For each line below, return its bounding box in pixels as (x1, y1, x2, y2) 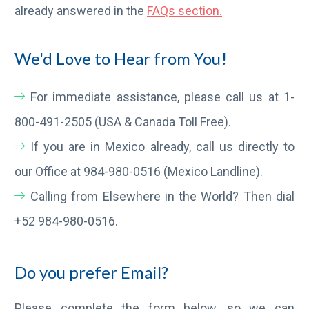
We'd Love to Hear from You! (14, 48, 227, 68)
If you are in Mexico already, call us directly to (30, 139, 295, 154)
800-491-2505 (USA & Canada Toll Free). (14, 114, 231, 129)
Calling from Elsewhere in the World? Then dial (30, 189, 295, 203)
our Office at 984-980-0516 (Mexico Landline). (14, 164, 263, 179)
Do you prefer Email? (14, 262, 168, 282)
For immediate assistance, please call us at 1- (30, 90, 295, 104)
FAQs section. (147, 3, 222, 18)
